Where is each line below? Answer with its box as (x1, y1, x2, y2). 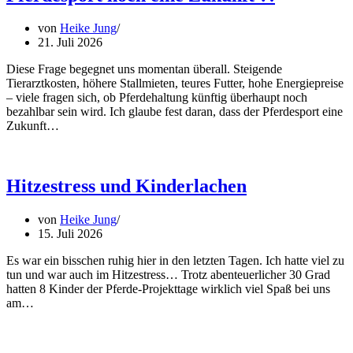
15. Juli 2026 (38, 227, 102, 241)
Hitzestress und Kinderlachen (6, 176, 247, 197)
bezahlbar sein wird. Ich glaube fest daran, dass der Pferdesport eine (6, 105, 343, 119)
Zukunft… (6, 119, 62, 133)
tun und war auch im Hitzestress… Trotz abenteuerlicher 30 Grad (6, 268, 330, 282)
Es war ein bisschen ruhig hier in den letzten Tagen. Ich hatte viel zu (6, 254, 344, 268)
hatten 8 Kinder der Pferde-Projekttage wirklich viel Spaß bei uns (6, 282, 330, 296)
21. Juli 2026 (38, 35, 102, 50)
